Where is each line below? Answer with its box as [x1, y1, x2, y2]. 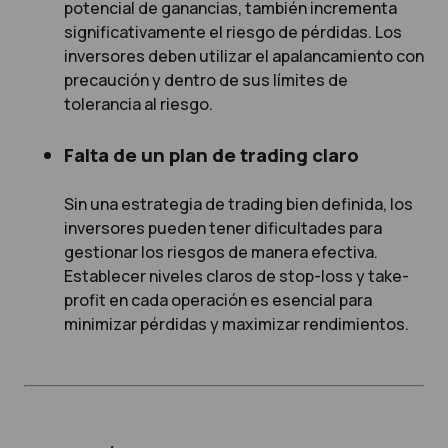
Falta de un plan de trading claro [64, 141, 359, 168]
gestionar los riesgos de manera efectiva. [64, 240, 378, 263]
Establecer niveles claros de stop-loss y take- [64, 264, 409, 287]
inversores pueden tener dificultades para [64, 216, 382, 239]
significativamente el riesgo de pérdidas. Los [64, 21, 402, 44]
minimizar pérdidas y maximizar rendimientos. [64, 312, 409, 335]
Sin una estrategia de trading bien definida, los [64, 192, 413, 215]
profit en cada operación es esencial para [64, 288, 372, 311]
